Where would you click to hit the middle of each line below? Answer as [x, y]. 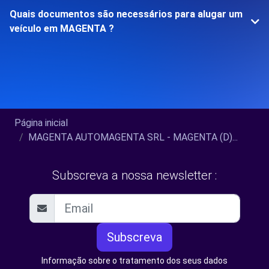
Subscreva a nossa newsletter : [134, 175]
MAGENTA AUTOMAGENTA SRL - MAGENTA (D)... [133, 137]
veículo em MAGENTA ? [62, 29]
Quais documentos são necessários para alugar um [126, 14]
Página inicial [41, 123]
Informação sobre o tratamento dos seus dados [134, 261]
